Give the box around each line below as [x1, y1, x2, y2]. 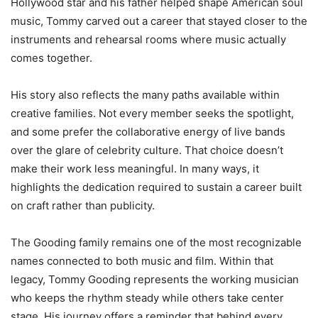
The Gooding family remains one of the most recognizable [11, 235, 302, 249]
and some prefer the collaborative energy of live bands [11, 124, 285, 138]
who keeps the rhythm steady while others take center [11, 290, 284, 305]
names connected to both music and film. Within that [11, 253, 273, 268]
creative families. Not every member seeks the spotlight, [11, 106, 294, 120]
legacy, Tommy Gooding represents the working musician [11, 272, 299, 286]
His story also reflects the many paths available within [11, 87, 280, 102]
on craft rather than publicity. [11, 198, 155, 212]
